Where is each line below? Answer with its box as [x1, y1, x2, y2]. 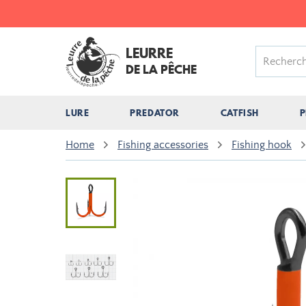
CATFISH [220, 107, 259, 119]
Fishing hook [232, 139, 292, 151]
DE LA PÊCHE [126, 61, 197, 78]
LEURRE [126, 44, 173, 63]
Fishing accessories [117, 139, 208, 151]
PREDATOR [130, 107, 180, 119]
